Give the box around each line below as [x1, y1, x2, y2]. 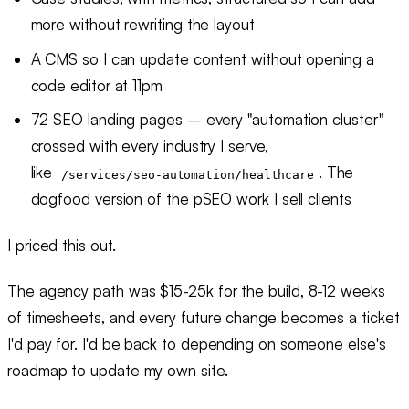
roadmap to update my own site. [7, 360, 228, 380]
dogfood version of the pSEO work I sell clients [30, 189, 351, 209]
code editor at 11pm [30, 75, 163, 95]
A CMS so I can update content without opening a [30, 48, 374, 68]
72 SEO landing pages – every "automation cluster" [30, 110, 383, 130]
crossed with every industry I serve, [30, 136, 268, 156]
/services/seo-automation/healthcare [60, 167, 315, 182]
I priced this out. [7, 235, 116, 255]
